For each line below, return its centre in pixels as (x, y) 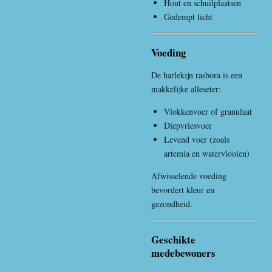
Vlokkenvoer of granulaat (208, 111)
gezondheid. (172, 203)
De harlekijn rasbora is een (197, 75)
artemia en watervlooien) (207, 153)
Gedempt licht (188, 16)
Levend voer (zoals (197, 139)
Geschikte (173, 239)
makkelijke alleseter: (186, 89)
